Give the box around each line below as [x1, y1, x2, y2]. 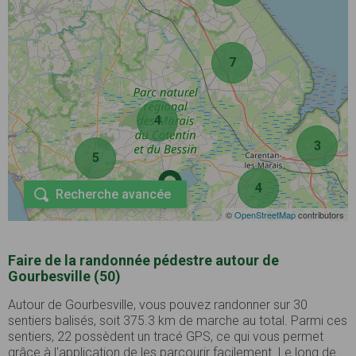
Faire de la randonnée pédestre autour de [8, 252, 279, 269]
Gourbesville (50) [8, 268, 121, 285]
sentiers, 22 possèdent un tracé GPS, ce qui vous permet [8, 329, 323, 345]
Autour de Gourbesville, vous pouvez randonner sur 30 [8, 297, 308, 313]
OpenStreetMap [234, 208, 296, 222]
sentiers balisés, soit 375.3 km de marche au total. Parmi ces [8, 313, 347, 329]
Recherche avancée [56, 187, 171, 203]
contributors [296, 208, 344, 222]
